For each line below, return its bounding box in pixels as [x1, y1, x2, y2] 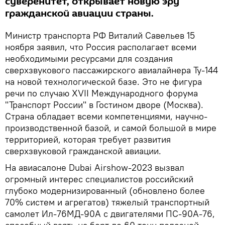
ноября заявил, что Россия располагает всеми [5, 41, 196, 53]
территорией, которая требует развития [5, 133, 171, 145]
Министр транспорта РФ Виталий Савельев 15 [5, 29, 195, 41]
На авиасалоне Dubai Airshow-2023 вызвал [5, 161, 184, 173]
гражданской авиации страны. [5, 6, 154, 21]
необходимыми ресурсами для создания [5, 52, 173, 64]
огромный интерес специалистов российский [5, 173, 193, 185]
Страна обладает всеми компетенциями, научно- [5, 110, 207, 122]
